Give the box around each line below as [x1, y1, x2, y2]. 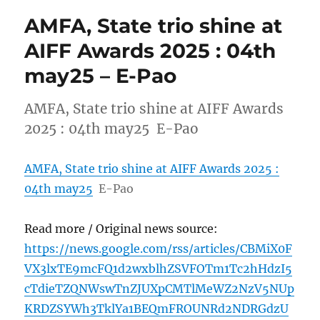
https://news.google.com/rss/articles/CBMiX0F [24, 241, 293, 256]
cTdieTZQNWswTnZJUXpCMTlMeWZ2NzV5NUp [24, 281, 295, 296]
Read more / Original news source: [24, 221, 219, 236]
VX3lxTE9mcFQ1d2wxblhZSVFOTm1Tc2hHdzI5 [24, 261, 293, 276]
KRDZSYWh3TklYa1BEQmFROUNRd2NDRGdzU [24, 301, 289, 316]
